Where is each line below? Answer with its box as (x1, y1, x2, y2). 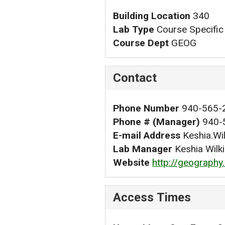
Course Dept (113, 37, 169, 49)
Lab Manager (113, 143, 172, 155)
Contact (113, 70, 157, 85)
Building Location (113, 10, 190, 22)
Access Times (113, 190, 191, 204)
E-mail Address (113, 129, 180, 141)
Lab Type (113, 23, 154, 35)
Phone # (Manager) (113, 116, 200, 128)
